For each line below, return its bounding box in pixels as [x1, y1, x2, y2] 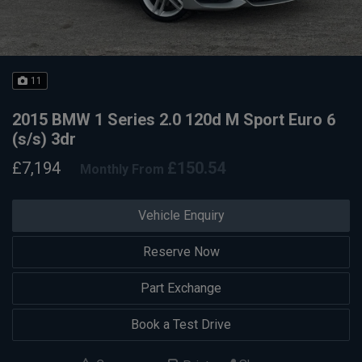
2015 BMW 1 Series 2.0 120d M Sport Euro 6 [12, 110, 336, 129]
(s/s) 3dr [12, 129, 76, 149]
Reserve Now [142, 243, 220, 259]
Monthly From [80, 162, 164, 178]
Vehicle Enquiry [137, 207, 225, 223]
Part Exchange [141, 280, 221, 296]
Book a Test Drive [131, 316, 231, 332]
